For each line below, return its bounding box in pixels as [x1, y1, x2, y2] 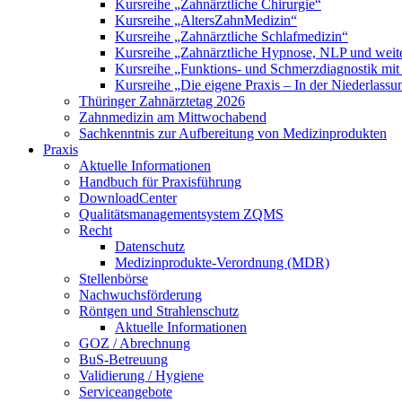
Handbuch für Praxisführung [79, 174, 241, 189]
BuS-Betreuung [79, 352, 168, 367]
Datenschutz [115, 239, 185, 254]
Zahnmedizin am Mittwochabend [79, 109, 267, 125]
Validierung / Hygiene [79, 368, 204, 383]
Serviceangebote [79, 384, 172, 399]
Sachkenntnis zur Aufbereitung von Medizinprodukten [79, 126, 387, 141]
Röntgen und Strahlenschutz [79, 303, 239, 319]
